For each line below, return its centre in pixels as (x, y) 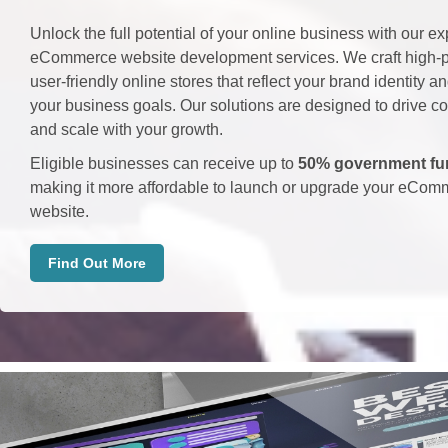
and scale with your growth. (126, 129)
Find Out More (97, 262)
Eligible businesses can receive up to (164, 163)
